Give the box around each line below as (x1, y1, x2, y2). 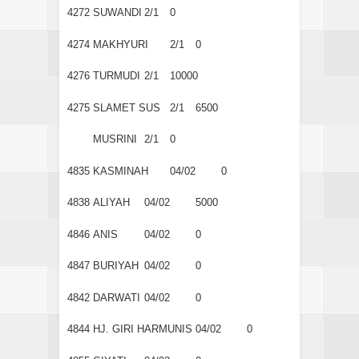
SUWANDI (93, 6, 142, 19)
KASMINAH (93, 164, 148, 177)
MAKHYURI (93, 38, 148, 50)
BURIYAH (93, 260, 139, 272)
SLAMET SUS (93, 101, 160, 114)
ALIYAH (93, 196, 130, 209)
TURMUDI (93, 70, 140, 83)
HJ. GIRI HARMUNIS (93, 323, 192, 336)
